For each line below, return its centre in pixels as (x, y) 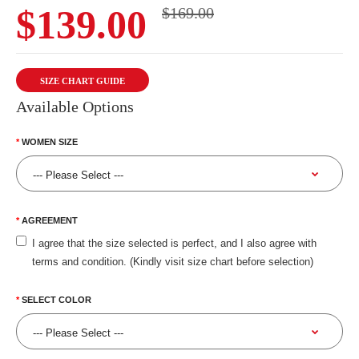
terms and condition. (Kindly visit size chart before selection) (173, 262)
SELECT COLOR (56, 300)
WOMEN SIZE (50, 142)
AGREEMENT (50, 221)
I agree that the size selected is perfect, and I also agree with (174, 244)
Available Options (75, 107)
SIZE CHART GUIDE (83, 81)
